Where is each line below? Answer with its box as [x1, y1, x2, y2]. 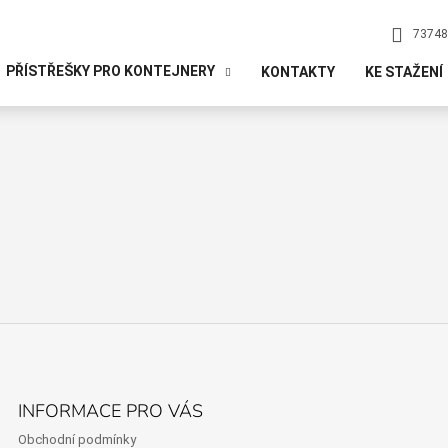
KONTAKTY [260, 63, 335, 80]
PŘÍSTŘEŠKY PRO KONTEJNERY [5, 63, 215, 79]
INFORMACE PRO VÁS [18, 399, 204, 424]
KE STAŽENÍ [364, 63, 443, 80]
